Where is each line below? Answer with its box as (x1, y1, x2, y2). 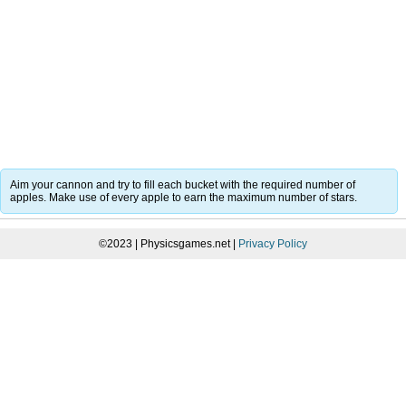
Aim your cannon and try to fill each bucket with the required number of (10, 178, 355, 191)
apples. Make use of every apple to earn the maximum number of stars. (10, 190, 357, 204)
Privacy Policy (238, 237, 307, 250)
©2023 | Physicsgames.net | (99, 237, 238, 250)
